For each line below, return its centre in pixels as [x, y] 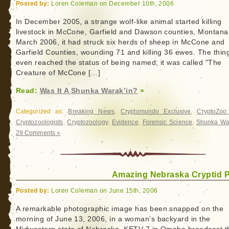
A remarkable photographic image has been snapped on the [120, 209]
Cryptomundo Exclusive [156, 111]
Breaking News [91, 111]
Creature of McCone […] [58, 73]
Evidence [125, 122]
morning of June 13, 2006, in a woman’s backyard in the [113, 219]
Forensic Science [167, 122]
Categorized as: [42, 111]
